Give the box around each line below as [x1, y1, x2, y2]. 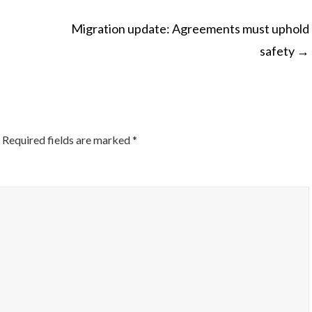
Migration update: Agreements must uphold [71, 21, 309, 36]
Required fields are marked [2, 133, 132, 146]
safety [260, 43, 297, 58]
